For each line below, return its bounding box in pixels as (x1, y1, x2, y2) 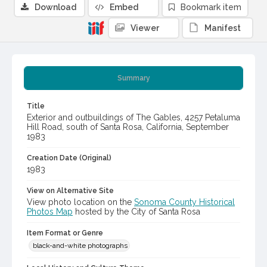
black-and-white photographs (33, 241, 128, 250)
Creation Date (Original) (27, 154, 111, 163)
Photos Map (27, 207, 73, 217)
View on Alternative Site (27, 187, 114, 195)
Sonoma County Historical (134, 197, 235, 207)
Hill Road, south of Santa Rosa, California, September (27, 122, 229, 132)
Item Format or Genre (27, 229, 103, 238)
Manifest (204, 23, 241, 33)
